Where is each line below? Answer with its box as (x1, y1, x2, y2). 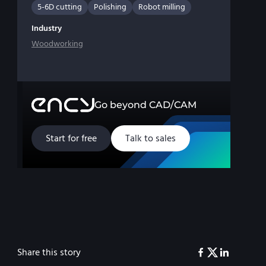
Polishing (94, 1, 126, 13)
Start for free (46, 132, 97, 145)
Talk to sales (125, 132, 176, 145)
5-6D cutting (37, 1, 82, 13)
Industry (31, 23, 62, 34)
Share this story (17, 246, 81, 259)
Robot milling (138, 1, 185, 13)
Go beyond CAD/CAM (94, 99, 197, 111)
